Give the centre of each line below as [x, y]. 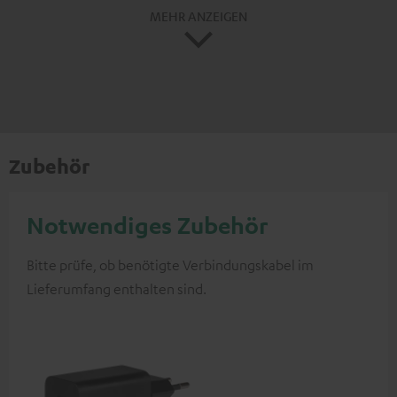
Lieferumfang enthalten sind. [117, 289]
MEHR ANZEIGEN [198, 16]
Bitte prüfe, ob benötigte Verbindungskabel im [170, 265]
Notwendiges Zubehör [148, 226]
